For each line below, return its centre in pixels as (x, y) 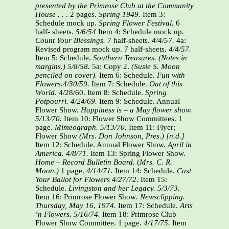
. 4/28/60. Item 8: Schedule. (100, 93)
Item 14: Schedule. (146, 171)
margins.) (50, 67)
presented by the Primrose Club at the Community (114, 6)
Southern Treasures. (125, 58)
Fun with (171, 75)
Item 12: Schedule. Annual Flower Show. (101, 145)
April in (180, 145)
